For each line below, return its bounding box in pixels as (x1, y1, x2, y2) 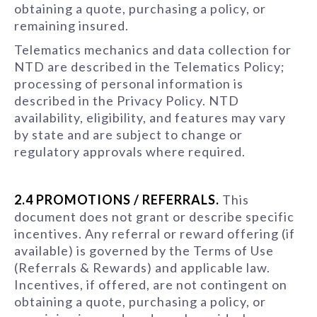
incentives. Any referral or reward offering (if (14, 226, 295, 241)
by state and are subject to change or (14, 127, 243, 142)
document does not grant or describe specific (14, 209, 294, 224)
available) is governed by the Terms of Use (14, 243, 274, 258)
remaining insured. (14, 18, 129, 33)
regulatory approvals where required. (14, 144, 246, 159)
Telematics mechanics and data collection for (14, 42, 292, 57)
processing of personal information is (14, 76, 243, 91)
